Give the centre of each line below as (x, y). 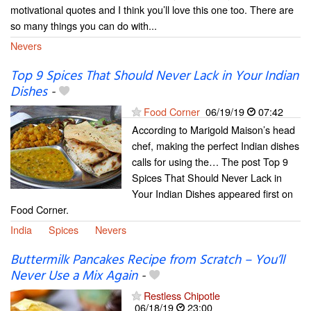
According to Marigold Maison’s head (213, 130)
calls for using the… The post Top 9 (210, 162)
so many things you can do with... (84, 25)
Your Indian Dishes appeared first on (212, 194)
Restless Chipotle (182, 296)
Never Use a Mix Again (74, 277)
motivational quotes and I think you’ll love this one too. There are (152, 9)
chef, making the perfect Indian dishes (216, 146)
